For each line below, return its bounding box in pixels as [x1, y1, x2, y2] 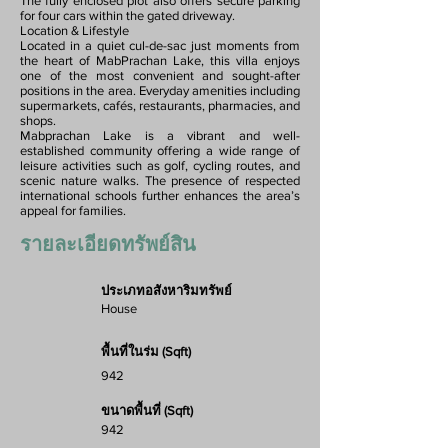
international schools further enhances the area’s [20, 188, 300, 203]
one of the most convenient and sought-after [20, 68, 300, 83]
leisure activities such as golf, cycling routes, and [20, 158, 300, 173]
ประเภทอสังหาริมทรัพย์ [101, 283, 232, 298]
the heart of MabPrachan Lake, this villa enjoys [20, 53, 300, 68]
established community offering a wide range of [20, 143, 300, 158]
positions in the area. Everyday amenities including [20, 83, 300, 98]
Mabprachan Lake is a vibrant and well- [20, 128, 300, 143]
